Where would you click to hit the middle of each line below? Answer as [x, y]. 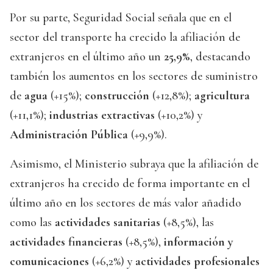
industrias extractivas [102, 115]
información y [199, 242]
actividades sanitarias [109, 223]
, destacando [220, 57]
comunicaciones [49, 262]
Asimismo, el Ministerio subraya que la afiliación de [134, 164]
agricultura [222, 96]
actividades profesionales [197, 262]
